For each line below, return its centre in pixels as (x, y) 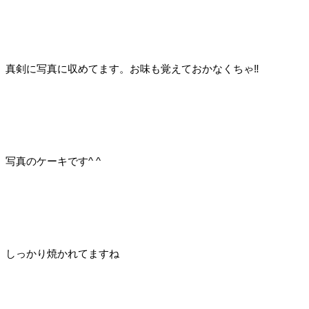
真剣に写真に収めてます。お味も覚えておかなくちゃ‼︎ (132, 69)
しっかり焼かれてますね (62, 254)
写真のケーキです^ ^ (53, 161)
